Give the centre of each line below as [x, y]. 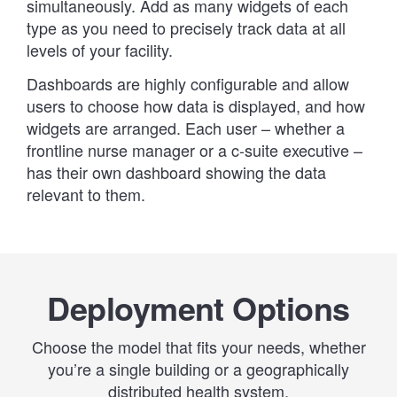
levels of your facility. [100, 49]
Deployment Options [198, 307]
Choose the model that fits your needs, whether [198, 346]
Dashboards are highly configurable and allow [188, 84]
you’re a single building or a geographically [198, 368]
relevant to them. [86, 195]
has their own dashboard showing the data [176, 172]
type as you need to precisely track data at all [186, 27]
